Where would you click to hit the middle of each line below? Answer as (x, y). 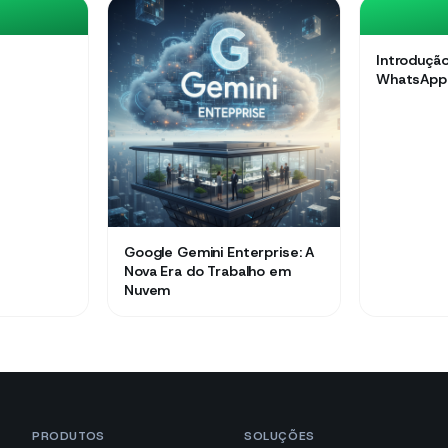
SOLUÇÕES (279, 436)
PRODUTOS (68, 436)
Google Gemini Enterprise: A (219, 252)
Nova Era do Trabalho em (207, 271)
